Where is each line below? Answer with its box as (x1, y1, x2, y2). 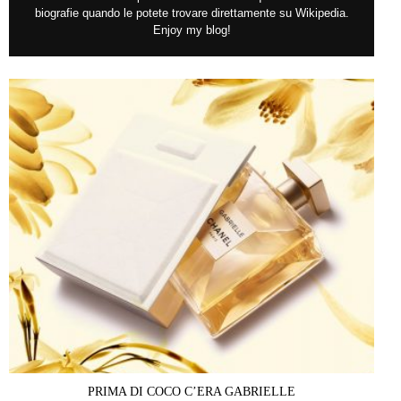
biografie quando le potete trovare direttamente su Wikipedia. (34, 5, 349, 20)
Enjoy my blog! (152, 22, 231, 37)
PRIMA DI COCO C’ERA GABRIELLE (88, 385, 295, 399)
